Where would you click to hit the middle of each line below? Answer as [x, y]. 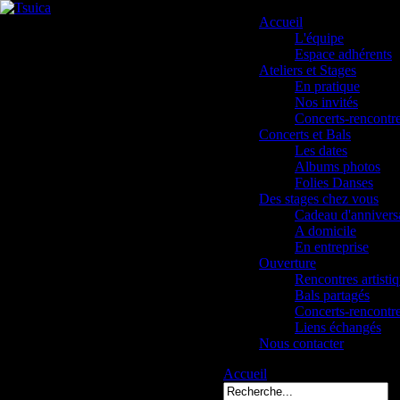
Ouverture [287, 263]
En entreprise [332, 247]
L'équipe [319, 38]
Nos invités [326, 102]
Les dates [321, 150]
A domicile [325, 231]
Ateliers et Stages [308, 70]
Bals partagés [332, 295]
